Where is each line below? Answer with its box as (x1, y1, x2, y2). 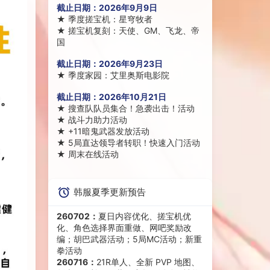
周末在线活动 (67, 148, 119, 159)
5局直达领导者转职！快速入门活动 (67, 137, 200, 148)
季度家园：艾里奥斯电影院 (67, 69, 169, 80)
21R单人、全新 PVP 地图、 (96, 257, 199, 268)
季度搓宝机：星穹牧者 (67, 13, 152, 24)
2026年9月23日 (98, 58, 163, 69)
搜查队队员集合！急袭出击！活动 (67, 102, 195, 113)
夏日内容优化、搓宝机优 (98, 211, 191, 222)
